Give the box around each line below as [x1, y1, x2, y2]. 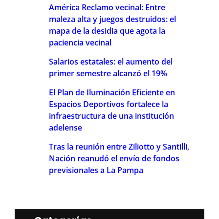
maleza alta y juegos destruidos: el [49, 14, 176, 25]
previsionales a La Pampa [49, 165, 143, 176]
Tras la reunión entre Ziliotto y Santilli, [49, 141, 189, 153]
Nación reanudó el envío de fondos [49, 153, 179, 164]
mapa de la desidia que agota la [49, 25, 165, 37]
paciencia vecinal [49, 37, 111, 48]
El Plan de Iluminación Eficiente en [49, 87, 175, 98]
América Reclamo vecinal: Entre [49, 2, 165, 13]
